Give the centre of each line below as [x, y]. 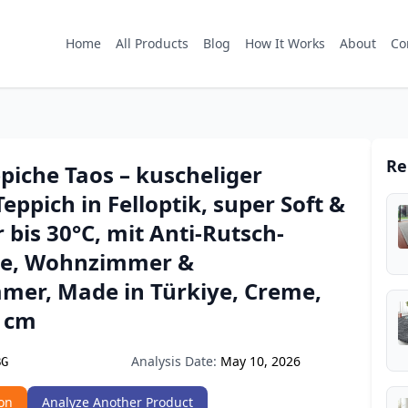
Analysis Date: [174, 361]
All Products [152, 43]
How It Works [285, 43]
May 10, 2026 [260, 361]
